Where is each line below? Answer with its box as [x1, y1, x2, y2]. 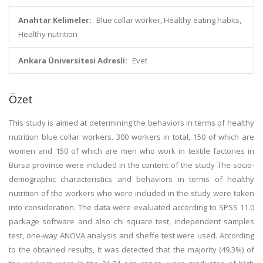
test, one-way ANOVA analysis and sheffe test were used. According [9, 230, 254, 241]
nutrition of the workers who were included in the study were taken [9, 188, 254, 198]
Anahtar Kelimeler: [18, 15, 92, 25]
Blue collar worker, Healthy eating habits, [96, 15, 241, 25]
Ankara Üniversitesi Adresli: [18, 55, 127, 66]
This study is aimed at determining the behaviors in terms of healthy [9, 117, 254, 128]
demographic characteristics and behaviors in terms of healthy [9, 174, 254, 184]
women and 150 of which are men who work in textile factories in [9, 146, 254, 156]
